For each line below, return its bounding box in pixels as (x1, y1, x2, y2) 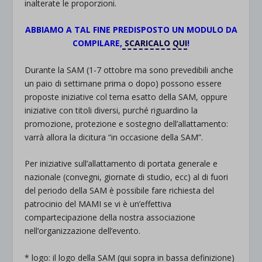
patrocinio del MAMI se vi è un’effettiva (25, 198, 172, 210)
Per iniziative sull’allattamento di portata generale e (25, 158, 218, 170)
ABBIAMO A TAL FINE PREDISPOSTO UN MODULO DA (25, 24, 237, 36)
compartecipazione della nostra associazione (25, 212, 196, 223)
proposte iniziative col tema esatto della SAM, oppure (25, 91, 228, 102)
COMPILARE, (73, 37, 122, 49)
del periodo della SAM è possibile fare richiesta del (25, 185, 215, 196)
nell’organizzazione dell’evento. (25, 225, 141, 237)
